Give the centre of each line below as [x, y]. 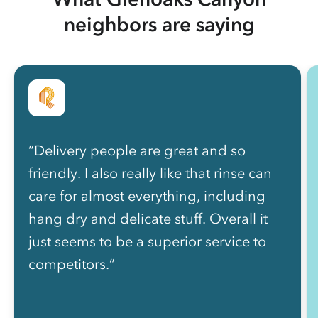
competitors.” [72, 264]
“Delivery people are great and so [137, 151]
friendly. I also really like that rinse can [150, 174]
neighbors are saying [159, 24]
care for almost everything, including [147, 196]
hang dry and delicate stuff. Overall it [148, 219]
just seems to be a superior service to [147, 242]
